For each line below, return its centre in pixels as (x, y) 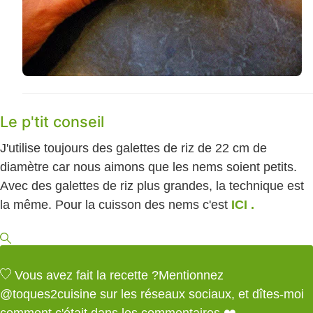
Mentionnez (191, 275)
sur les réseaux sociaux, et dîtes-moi (200, 294)
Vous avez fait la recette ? (87, 275)
